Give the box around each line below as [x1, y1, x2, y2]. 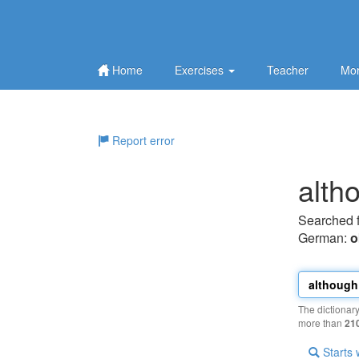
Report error [109, 132, 175, 148]
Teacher [267, 62, 309, 78]
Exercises [175, 62, 227, 78]
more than [298, 316, 345, 329]
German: [298, 228, 350, 247]
